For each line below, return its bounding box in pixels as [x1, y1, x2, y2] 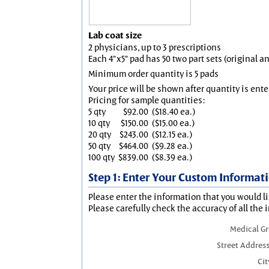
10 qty [88, 117, 110, 128]
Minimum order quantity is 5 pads [88, 68, 219, 79]
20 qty [88, 128, 111, 140]
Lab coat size [88, 29, 142, 41]
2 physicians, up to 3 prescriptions [88, 41, 221, 53]
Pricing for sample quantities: [88, 94, 205, 106]
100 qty [88, 151, 115, 163]
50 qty [88, 140, 110, 151]
